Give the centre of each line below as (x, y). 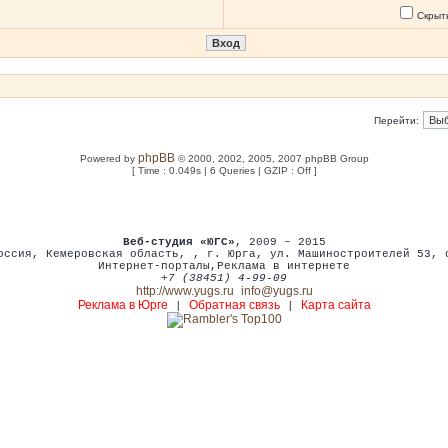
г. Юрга (231, 254)
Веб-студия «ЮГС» (178, 242)
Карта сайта (335, 305)
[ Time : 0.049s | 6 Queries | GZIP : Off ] (224, 170)
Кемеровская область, (119, 254)
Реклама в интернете (283, 266)
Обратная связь (234, 305)
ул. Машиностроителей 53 (350, 254)
